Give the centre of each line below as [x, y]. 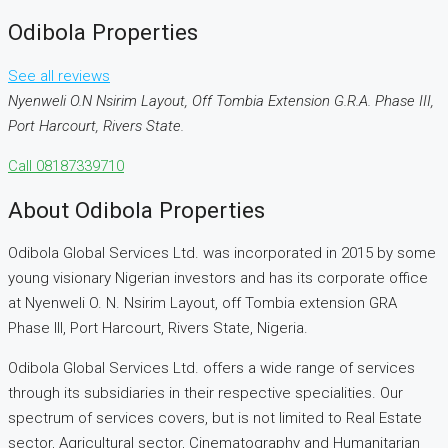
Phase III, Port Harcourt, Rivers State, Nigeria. [158, 328]
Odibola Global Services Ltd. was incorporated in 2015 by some [222, 253]
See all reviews [59, 76]
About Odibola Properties [136, 209]
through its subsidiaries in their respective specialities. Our [205, 393]
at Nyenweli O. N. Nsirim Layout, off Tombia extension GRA [202, 303]
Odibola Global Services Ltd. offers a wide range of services [211, 368]
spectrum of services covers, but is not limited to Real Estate [215, 418]
